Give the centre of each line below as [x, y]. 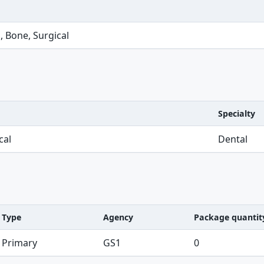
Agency [118, 217]
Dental [233, 139]
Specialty [237, 113]
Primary [19, 243]
